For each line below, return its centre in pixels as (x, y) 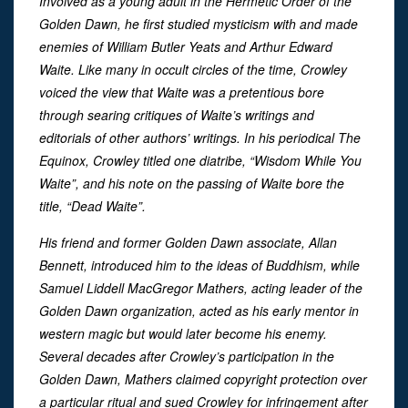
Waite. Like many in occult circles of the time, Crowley (193, 69)
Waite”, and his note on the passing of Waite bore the (192, 183)
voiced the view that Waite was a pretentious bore (182, 92)
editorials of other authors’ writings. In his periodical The (200, 137)
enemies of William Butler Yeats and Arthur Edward (186, 46)
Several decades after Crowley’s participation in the (187, 356)
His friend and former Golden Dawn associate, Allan (188, 242)
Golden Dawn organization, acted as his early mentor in (199, 310)
